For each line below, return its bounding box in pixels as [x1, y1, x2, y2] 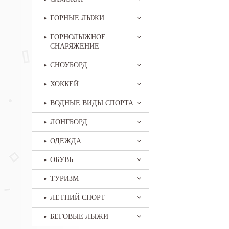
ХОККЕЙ [50, 80, 79, 88]
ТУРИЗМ [50, 175, 79, 182]
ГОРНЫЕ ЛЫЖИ [50, 14, 104, 22]
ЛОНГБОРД [50, 118, 87, 126]
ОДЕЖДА [50, 137, 81, 145]
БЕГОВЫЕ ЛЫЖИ [50, 213, 108, 220]
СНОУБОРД [50, 61, 87, 69]
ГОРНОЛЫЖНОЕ [50, 33, 106, 41]
